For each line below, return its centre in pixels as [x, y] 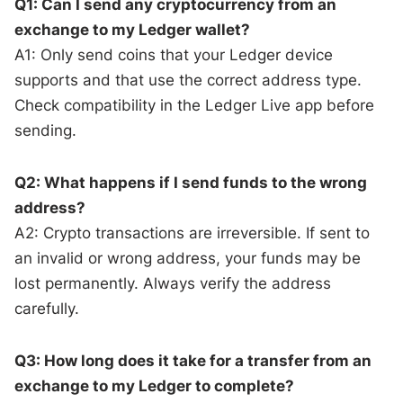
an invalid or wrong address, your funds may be [188, 258]
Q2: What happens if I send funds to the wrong [191, 182]
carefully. [47, 308]
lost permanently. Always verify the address [173, 283]
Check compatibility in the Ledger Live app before [195, 105]
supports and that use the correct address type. [188, 80]
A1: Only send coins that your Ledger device [174, 54]
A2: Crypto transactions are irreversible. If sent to [193, 233]
